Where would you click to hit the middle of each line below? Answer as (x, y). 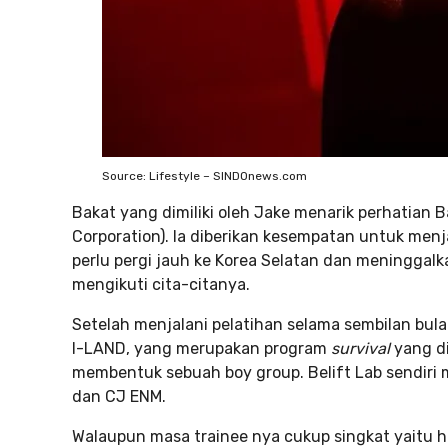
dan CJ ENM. (119, 396)
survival (362, 348)
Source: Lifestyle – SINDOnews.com (204, 176)
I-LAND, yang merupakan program (201, 348)
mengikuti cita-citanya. (161, 284)
